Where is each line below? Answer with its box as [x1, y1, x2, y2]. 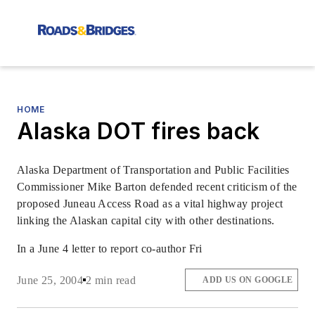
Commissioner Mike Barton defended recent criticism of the [17, 181, 297, 193]
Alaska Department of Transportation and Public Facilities [17, 164, 290, 176]
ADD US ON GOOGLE [202, 275, 293, 285]
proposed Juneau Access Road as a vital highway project [17, 198, 283, 210]
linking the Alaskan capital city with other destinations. [17, 214, 275, 226]
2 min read [86, 274, 136, 286]
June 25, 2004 [17, 274, 84, 286]
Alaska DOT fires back [17, 117, 260, 145]
